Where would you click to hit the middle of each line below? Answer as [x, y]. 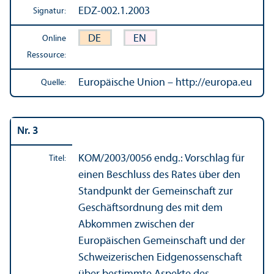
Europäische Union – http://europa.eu [165, 83]
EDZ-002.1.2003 [114, 11]
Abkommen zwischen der [136, 224]
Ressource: [46, 55]
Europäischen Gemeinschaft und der [162, 241]
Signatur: [50, 11]
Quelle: [54, 83]
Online [54, 39]
